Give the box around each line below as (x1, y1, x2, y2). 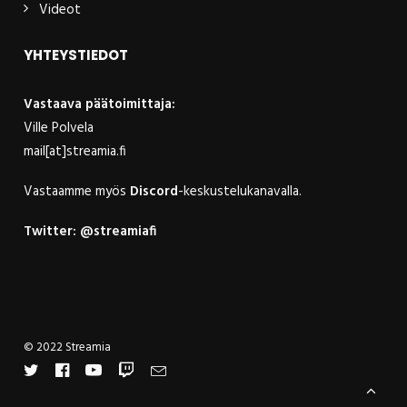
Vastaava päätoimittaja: (24, 94, 175, 115)
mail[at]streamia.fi (24, 141, 126, 163)
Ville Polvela (24, 117, 94, 139)
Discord (130, 181, 178, 203)
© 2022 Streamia (24, 338, 111, 357)
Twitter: (24, 221, 76, 243)
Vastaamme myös (24, 181, 130, 203)
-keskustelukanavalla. (178, 181, 302, 203)
